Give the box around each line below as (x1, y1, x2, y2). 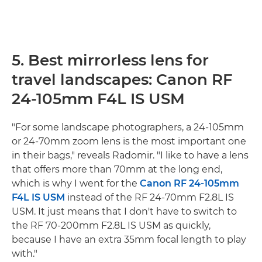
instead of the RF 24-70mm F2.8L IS (65, 191, 234, 203)
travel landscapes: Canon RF (12, 70, 233, 89)
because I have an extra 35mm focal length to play (12, 233, 246, 245)
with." (12, 247, 37, 259)
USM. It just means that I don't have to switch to (12, 205, 237, 217)
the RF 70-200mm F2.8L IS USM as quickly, (12, 219, 211, 231)
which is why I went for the (12, 177, 140, 189)
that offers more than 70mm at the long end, (12, 163, 222, 175)
